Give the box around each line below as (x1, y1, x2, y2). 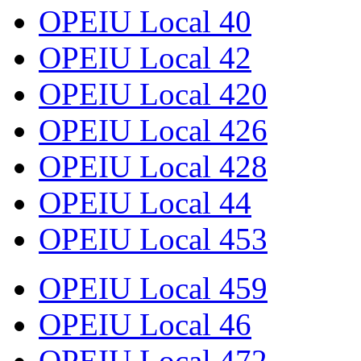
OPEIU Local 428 (39, 148, 268, 184)
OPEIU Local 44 (39, 185, 251, 220)
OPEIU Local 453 (39, 221, 268, 256)
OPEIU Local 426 (39, 112, 268, 147)
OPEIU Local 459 (39, 270, 268, 305)
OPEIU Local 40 (39, 3, 251, 39)
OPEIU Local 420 (39, 76, 268, 111)
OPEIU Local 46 (39, 306, 251, 342)
